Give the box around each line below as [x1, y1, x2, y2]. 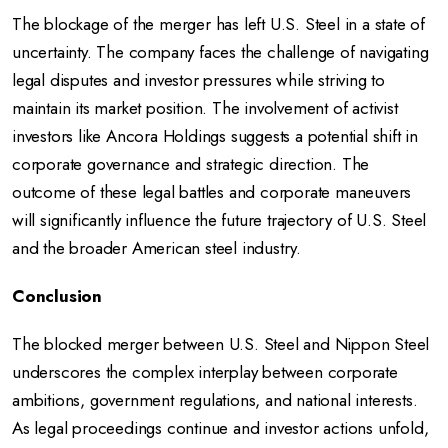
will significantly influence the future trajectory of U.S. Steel [12, 208, 427, 232]
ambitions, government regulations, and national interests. [12, 388, 418, 412]
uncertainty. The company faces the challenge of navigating [12, 40, 429, 64]
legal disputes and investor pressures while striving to [12, 68, 385, 92]
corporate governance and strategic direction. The [12, 152, 370, 176]
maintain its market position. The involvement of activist [12, 96, 398, 120]
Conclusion [12, 284, 102, 308]
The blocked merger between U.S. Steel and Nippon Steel [12, 332, 430, 356]
